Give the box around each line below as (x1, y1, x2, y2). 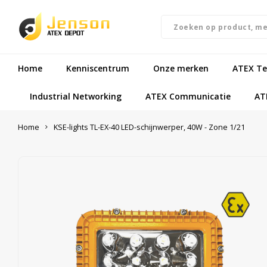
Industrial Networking (30, 90, 122, 102)
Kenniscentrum (66, 62, 129, 74)
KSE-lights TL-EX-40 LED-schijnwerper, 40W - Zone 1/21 (54, 122, 245, 132)
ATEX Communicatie (145, 90, 231, 102)
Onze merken (153, 62, 209, 74)
